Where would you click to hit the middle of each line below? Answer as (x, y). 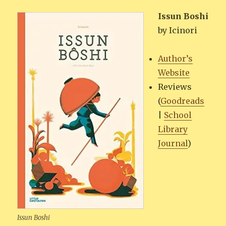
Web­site (174, 73)
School (178, 115)
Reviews (175, 87)
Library (173, 129)
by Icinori (178, 31)
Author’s (176, 59)
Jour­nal (173, 144)
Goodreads (183, 101)
